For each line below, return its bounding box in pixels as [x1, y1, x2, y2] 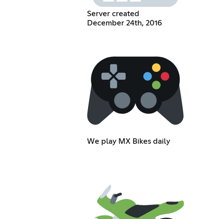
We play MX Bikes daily [87, 137, 170, 146]
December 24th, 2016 [87, 19, 162, 27]
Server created [87, 10, 139, 18]
